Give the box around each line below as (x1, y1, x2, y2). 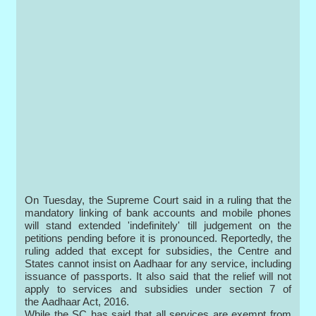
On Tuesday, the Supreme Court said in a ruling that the (25, 194, 291, 207)
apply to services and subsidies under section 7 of (25, 283, 291, 296)
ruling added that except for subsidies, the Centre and (25, 245, 291, 257)
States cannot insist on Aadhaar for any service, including (25, 257, 291, 270)
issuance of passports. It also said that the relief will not (25, 270, 291, 283)
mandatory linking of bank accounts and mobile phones (25, 207, 291, 219)
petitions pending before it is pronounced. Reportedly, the (25, 232, 291, 245)
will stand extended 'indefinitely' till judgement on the (25, 219, 291, 232)
